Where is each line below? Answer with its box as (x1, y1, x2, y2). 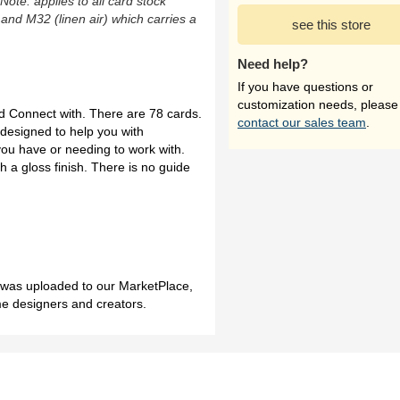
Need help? (237, 56, 308, 71)
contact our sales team (237, 115, 366, 129)
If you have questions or (237, 79, 373, 94)
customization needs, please (237, 97, 398, 112)
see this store (292, 17, 371, 32)
